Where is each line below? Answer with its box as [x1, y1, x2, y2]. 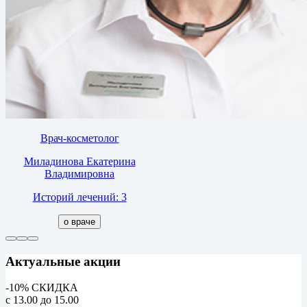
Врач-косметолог [40, 132, 119, 145]
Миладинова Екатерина [23, 156, 136, 168]
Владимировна [45, 168, 114, 180]
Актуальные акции [5, 254, 121, 269]
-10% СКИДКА [5, 282, 78, 294]
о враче [64, 217, 95, 228]
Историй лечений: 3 [32, 191, 127, 204]
